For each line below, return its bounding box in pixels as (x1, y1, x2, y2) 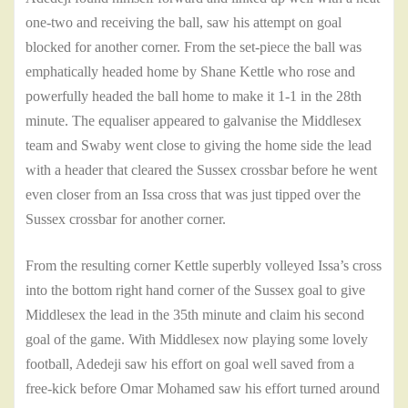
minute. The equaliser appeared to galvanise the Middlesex (25, 113, 362, 129)
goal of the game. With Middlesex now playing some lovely (25, 331, 368, 348)
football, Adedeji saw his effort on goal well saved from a (25, 356, 354, 372)
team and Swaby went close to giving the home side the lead (25, 138, 372, 154)
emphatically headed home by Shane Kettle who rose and (25, 64, 355, 80)
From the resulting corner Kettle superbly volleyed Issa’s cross (25, 258, 382, 274)
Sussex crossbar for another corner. (25, 211, 229, 228)
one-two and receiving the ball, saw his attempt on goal (25, 15, 342, 31)
